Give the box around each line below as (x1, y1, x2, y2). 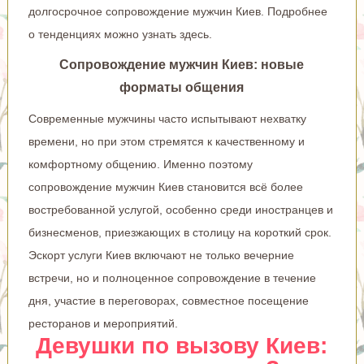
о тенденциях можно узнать (28, 27, 180, 41)
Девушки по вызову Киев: (36, 332, 328, 358)
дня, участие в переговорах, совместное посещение (28, 293, 309, 307)
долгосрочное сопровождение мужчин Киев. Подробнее (28, 4, 327, 18)
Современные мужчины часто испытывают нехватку (28, 111, 306, 125)
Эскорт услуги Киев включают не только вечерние (28, 248, 294, 262)
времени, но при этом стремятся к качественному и (28, 134, 305, 148)
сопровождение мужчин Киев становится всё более (28, 180, 303, 193)
